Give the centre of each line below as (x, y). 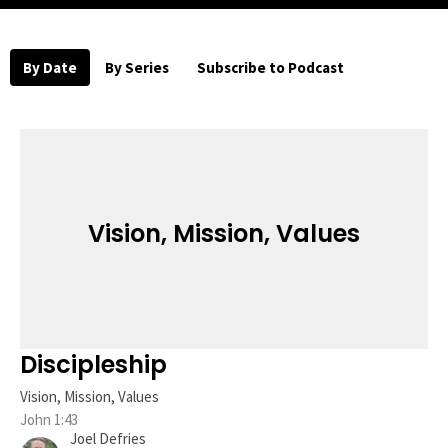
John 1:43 (49, 419)
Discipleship (93, 364)
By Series (137, 67)
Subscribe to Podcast (270, 67)
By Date (50, 67)
